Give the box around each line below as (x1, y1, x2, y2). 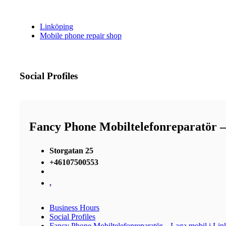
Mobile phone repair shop (40, 31, 122, 40)
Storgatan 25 (49, 146, 93, 155)
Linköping (40, 22, 73, 31)
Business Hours (49, 203, 99, 212)
